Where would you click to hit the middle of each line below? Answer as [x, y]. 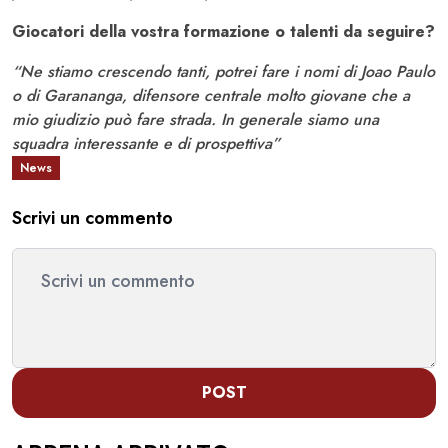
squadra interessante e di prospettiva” [146, 144]
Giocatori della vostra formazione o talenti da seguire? [223, 32]
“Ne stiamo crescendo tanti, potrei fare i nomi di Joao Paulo [223, 72]
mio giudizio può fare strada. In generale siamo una [195, 120]
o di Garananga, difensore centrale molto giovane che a [211, 96]
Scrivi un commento [92, 218]
